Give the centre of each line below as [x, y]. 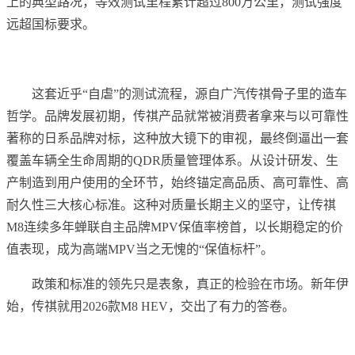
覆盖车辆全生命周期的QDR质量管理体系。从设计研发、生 [172, 161]
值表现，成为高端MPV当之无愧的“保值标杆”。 [140, 250]
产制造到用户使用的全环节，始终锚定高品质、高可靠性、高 [177, 183]
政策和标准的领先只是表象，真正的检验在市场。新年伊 [190, 284]
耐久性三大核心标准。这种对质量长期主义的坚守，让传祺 [171, 205]
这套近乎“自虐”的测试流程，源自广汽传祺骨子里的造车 [189, 94]
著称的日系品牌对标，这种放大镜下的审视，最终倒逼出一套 [177, 139]
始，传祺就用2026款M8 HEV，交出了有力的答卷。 [151, 307]
